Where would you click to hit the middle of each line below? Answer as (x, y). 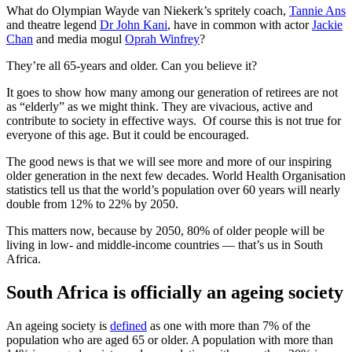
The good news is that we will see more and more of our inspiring (169, 162)
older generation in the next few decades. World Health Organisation (176, 176)
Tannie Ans (317, 11)
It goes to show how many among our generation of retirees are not (172, 93)
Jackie (327, 25)
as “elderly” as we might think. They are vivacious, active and (159, 107)
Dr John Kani (134, 25)
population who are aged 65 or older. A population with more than (170, 340)
